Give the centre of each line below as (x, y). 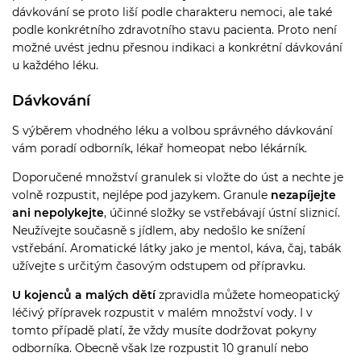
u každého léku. (55, 65)
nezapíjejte (303, 195)
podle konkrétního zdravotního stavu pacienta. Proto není (174, 29)
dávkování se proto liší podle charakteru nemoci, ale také (172, 12)
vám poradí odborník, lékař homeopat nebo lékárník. (160, 148)
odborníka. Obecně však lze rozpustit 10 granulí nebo (160, 348)
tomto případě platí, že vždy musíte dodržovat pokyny (164, 330)
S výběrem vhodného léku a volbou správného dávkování (172, 130)
